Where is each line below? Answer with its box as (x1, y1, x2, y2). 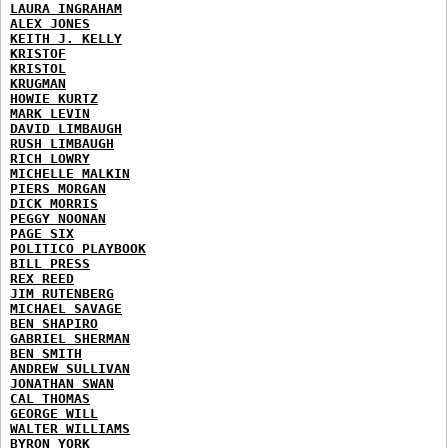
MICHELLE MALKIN (10, 165, 130, 181)
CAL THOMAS (10, 390, 90, 406)
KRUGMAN (10, 75, 66, 91)
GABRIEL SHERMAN (10, 330, 130, 346)
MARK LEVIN (10, 105, 90, 121)
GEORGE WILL (10, 405, 98, 421)
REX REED (10, 270, 74, 286)
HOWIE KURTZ (10, 90, 98, 106)
